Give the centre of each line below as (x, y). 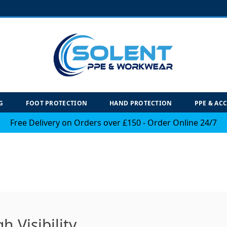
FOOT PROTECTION (56, 103)
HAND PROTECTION (141, 103)
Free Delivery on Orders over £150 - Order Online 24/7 (113, 122)
